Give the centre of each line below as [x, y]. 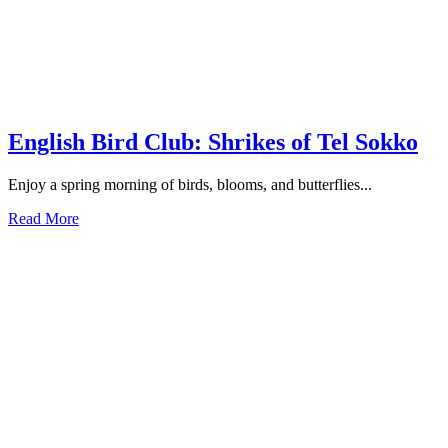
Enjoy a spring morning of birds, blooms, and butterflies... [190, 184]
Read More [43, 218]
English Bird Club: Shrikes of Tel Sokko [213, 141]
